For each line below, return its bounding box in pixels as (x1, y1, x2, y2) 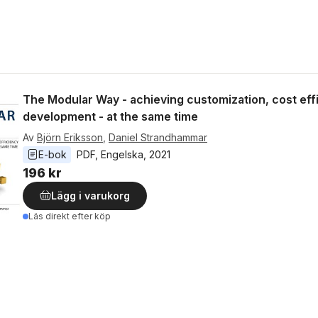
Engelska (101, 148, 143, 160)
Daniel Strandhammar (109, 131, 207, 143)
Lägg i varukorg (51, 190, 130, 202)
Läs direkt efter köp (28, 211, 111, 221)
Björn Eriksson (37, 131, 103, 143)
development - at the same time (23, 109, 198, 124)
